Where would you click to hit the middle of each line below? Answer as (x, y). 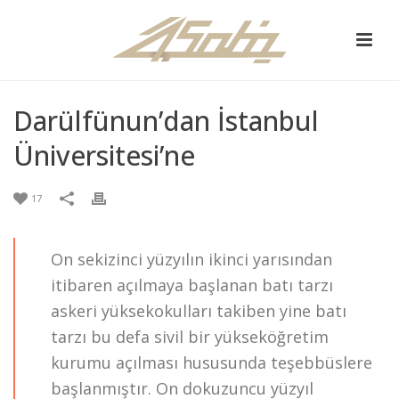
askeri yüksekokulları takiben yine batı (199, 311)
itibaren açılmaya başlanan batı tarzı (192, 285)
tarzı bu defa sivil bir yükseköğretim (190, 337)
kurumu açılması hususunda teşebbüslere (212, 362)
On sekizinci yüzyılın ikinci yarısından (191, 259)
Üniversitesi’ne (104, 155)
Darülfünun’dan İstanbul (166, 121)
